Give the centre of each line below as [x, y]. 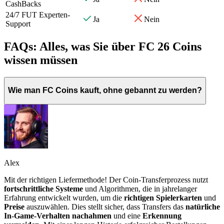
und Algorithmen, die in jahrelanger [140, 188]
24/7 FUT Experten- [38, 14]
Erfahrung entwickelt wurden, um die [64, 197]
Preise [14, 206]
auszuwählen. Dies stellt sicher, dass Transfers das [105, 206]
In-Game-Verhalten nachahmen [58, 215]
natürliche [203, 206]
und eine [127, 215]
